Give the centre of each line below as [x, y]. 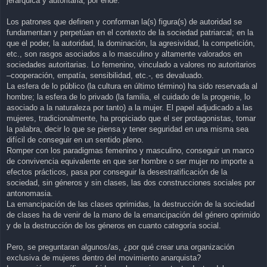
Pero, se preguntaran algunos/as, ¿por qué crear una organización [120, 247]
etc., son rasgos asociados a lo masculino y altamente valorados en [124, 54]
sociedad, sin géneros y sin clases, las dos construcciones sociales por [131, 183]
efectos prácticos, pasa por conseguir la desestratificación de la [117, 172]
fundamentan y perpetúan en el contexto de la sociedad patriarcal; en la [130, 33]
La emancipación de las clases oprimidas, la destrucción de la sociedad [131, 204]
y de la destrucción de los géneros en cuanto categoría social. [114, 226]
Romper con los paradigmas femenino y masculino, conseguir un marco [130, 151]
